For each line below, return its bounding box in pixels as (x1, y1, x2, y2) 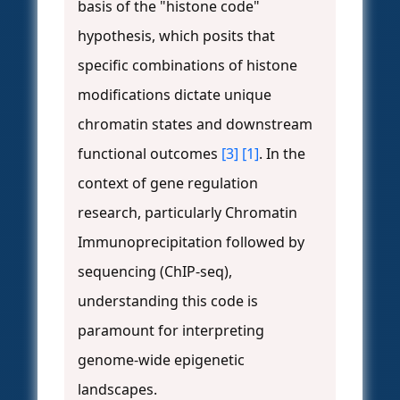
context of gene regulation (78, 173, 258, 194)
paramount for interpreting (78, 321, 264, 341)
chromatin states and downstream (78, 114, 312, 135)
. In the (259, 144, 305, 164)
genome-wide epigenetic (78, 350, 245, 371)
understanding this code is (78, 291, 258, 312)
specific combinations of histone (78, 55, 297, 76)
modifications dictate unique (78, 85, 271, 105)
